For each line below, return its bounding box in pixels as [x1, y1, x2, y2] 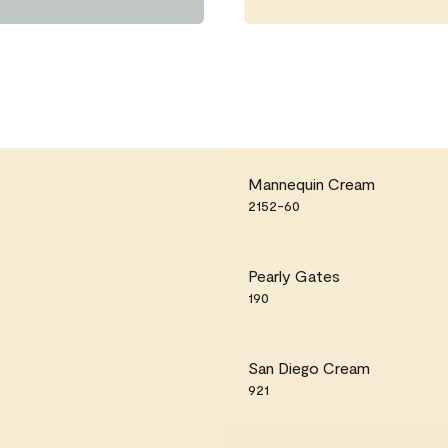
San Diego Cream [248, 357, 370, 377]
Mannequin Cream [248, 173, 375, 193]
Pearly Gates [248, 265, 340, 285]
